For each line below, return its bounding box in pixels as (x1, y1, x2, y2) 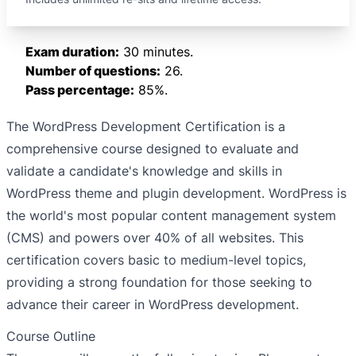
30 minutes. (119, 44, 193, 60)
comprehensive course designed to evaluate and (6, 141, 299, 157)
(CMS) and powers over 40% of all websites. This (6, 230, 304, 246)
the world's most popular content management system (6, 207, 336, 224)
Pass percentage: (25, 82, 134, 99)
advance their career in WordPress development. (6, 296, 299, 313)
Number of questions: (25, 63, 161, 79)
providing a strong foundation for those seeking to (6, 274, 312, 291)
